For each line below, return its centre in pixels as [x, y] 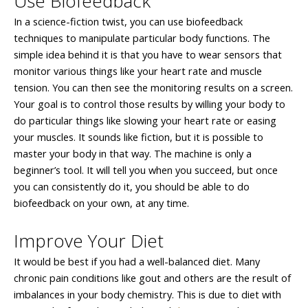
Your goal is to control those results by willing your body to [150, 103]
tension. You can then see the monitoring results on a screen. [153, 87]
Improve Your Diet [89, 241]
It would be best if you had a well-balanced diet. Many [137, 262]
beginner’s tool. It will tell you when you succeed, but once [146, 169]
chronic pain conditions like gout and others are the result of [152, 278]
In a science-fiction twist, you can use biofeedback [128, 21]
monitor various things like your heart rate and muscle [138, 70]
